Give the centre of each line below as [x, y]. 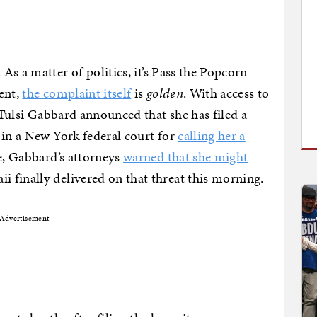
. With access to [226, 93]
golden [165, 93]
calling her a [212, 135]
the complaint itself [77, 93]
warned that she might [186, 156]
